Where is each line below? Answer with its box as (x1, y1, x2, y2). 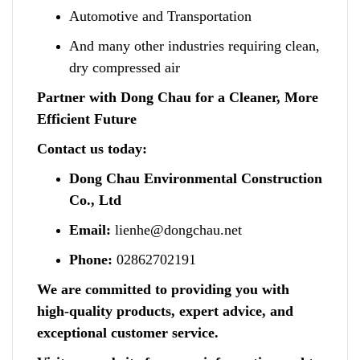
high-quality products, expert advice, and (37, 302, 293, 319)
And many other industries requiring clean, (69, 37, 320, 54)
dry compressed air (69, 59, 180, 76)
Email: (69, 221, 111, 238)
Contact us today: (37, 140, 147, 157)
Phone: (69, 251, 112, 268)
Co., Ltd (69, 191, 121, 208)
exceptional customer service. (37, 324, 219, 341)
